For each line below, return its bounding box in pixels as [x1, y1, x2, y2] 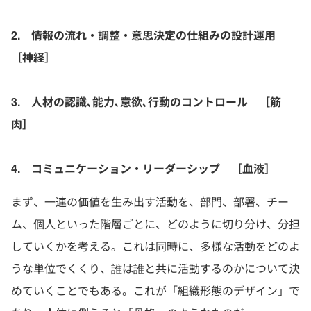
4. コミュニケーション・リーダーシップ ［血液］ [11, 160, 276, 176]
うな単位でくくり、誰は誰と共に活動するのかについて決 [11, 260, 300, 276]
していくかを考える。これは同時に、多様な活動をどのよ [11, 238, 300, 254]
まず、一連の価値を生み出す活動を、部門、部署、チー [11, 194, 289, 210]
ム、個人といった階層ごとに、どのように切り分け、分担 [11, 216, 300, 232]
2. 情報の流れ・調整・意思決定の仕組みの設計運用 [11, 27, 287, 43]
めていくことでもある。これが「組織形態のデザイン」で [11, 283, 300, 299]
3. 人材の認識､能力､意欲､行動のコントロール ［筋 [11, 94, 281, 110]
